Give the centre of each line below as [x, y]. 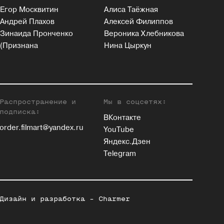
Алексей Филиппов [139, 22]
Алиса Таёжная [131, 10]
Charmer [114, 199]
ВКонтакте [122, 118]
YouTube [119, 130]
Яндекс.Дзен [127, 142]
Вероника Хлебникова [144, 34]
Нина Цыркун [128, 46]
